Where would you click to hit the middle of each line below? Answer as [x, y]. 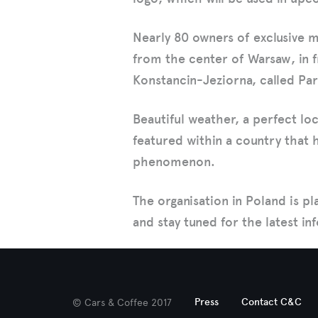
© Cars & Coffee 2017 [122, 303]
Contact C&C [272, 302]
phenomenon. [174, 162]
